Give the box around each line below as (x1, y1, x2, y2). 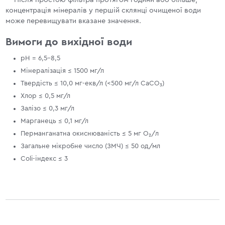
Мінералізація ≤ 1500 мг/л (21, 67, 104, 74)
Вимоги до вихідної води (6, 36, 133, 47)
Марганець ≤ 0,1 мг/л (21, 117, 89, 125)
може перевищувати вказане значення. (6, 17, 142, 25)
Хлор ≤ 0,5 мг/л (21, 92, 71, 99)
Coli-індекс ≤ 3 (21, 155, 68, 162)
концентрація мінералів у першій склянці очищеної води (6, 6, 201, 14)
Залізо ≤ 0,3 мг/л (21, 104, 75, 112)
